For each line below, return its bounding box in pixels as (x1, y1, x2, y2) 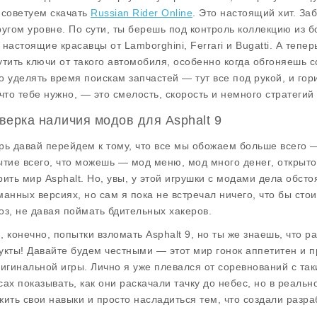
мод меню (131, 156, 182, 168)
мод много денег (188, 156, 271, 168)
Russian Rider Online (91, 7, 192, 18)
